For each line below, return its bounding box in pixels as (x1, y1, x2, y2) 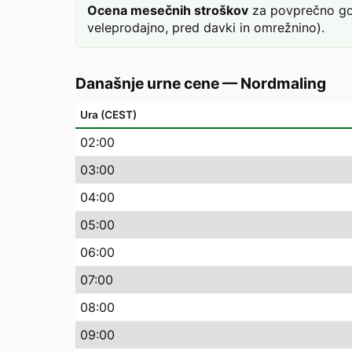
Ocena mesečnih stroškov (87, 2, 248, 18)
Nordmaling (240, 74, 326, 93)
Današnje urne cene (75, 74, 219, 93)
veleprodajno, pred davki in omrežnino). (87, 20, 324, 35)
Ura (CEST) (80, 108, 137, 121)
